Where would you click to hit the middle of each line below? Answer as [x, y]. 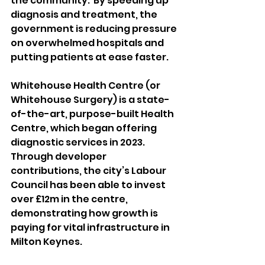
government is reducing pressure [95, 29]
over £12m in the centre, [70, 199]
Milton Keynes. [46, 242]
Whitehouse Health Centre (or [86, 85]
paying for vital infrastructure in [91, 227]
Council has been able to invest [89, 185]
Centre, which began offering [85, 128]
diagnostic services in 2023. [79, 142]
